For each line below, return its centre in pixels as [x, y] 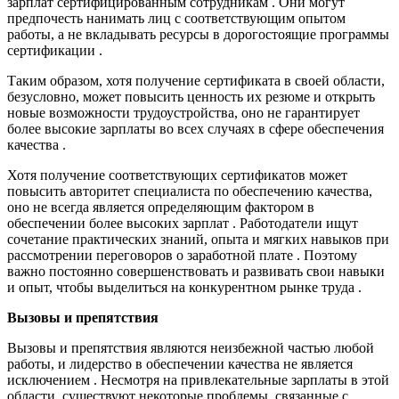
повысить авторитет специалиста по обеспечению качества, [190, 191]
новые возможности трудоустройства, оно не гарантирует [183, 113]
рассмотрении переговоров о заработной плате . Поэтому [182, 256]
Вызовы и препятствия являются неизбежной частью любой [191, 348]
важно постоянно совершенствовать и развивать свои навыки [196, 272]
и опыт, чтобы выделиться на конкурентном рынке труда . [184, 288]
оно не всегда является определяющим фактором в [161, 208]
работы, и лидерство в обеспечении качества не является [180, 364]
